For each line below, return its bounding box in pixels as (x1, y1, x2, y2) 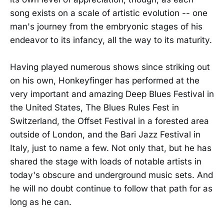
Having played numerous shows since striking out (10, 62, 210, 72)
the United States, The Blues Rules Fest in (10, 102, 179, 113)
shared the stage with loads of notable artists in (10, 156, 201, 167)
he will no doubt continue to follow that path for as (10, 183, 212, 194)
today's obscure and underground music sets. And (10, 170, 213, 180)
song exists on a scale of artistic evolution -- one (10, 7, 207, 18)
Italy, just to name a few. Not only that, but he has (10, 143, 211, 153)
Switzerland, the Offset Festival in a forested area (10, 116, 209, 126)
